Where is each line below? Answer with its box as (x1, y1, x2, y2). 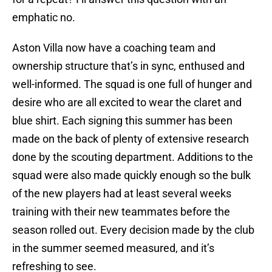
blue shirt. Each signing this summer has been (12, 114, 233, 127)
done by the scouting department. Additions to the (12, 151, 253, 164)
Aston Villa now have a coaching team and (12, 41, 216, 55)
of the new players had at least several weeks (12, 187, 231, 200)
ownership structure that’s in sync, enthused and (12, 59, 245, 73)
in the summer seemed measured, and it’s (12, 242, 214, 255)
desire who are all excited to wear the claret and (12, 96, 242, 109)
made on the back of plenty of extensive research (12, 132, 249, 146)
